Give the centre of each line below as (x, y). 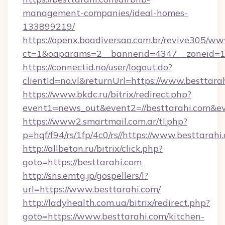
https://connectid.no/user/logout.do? (97, 67)
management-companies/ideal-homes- (105, 13)
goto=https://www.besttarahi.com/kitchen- (114, 216)
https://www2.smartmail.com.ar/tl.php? (105, 121)
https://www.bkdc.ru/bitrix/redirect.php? (107, 94)
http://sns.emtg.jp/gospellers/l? (85, 176)
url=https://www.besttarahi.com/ (92, 189)
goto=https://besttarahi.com (82, 162)
